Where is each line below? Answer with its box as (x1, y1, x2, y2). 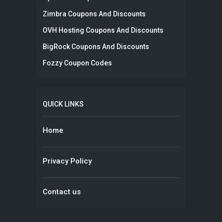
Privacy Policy (43, 156, 92, 166)
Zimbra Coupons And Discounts (43, 9, 146, 18)
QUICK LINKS (43, 100, 84, 108)
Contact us (43, 187, 81, 196)
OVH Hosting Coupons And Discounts (43, 26, 164, 34)
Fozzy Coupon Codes (43, 58, 112, 67)
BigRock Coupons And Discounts (43, 42, 149, 51)
